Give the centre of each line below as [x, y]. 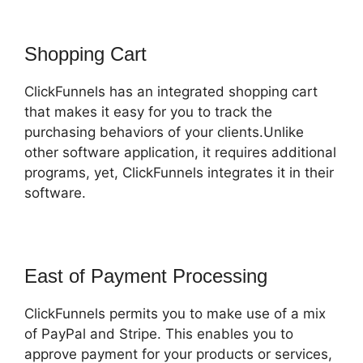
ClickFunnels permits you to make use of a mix [175, 313]
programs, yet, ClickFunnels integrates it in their [179, 172]
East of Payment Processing [146, 275]
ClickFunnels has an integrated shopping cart [171, 91]
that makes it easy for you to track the [148, 111]
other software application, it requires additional [180, 152]
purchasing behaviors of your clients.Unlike [164, 132]
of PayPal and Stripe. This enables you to [159, 333]
